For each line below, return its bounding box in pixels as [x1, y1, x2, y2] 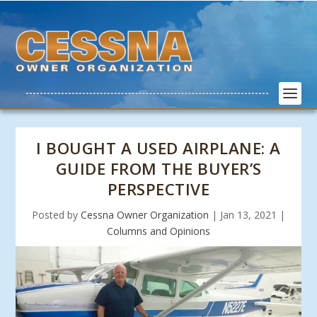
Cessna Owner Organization [81, 208, 209, 221]
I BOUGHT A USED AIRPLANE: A [36, 137, 281, 159]
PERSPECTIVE [107, 178, 210, 200]
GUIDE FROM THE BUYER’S [55, 158, 262, 180]
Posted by [32, 208, 81, 221]
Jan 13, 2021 [220, 208, 277, 221]
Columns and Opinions [107, 224, 210, 238]
